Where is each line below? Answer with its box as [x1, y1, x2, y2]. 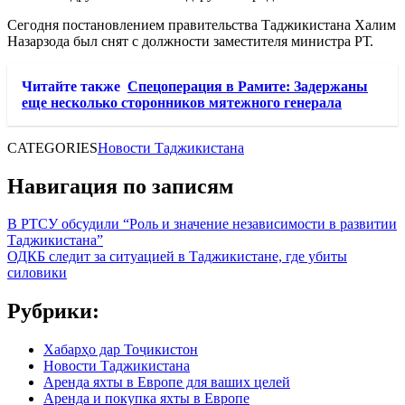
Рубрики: [7, 299, 99, 324]
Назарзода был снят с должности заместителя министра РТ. [7, 33, 373, 49]
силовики [7, 265, 67, 281]
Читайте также [22, 78, 120, 94]
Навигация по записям [7, 174, 233, 198]
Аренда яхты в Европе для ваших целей [43, 374, 290, 391]
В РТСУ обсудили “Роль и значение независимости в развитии [7, 216, 397, 232]
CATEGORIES [7, 139, 98, 155]
